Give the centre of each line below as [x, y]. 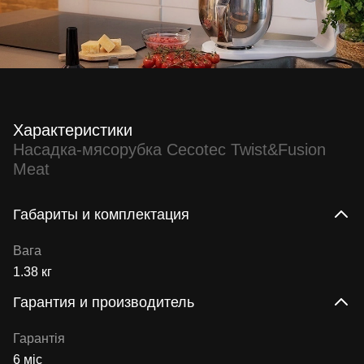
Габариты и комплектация [101, 215]
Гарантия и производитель [104, 303]
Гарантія [39, 339]
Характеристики [73, 130]
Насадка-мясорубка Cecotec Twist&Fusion [169, 150]
